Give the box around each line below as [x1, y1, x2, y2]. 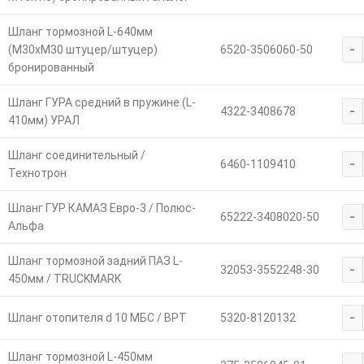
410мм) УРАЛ [7, 113, 80, 127]
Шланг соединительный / [7, 148, 145, 162]
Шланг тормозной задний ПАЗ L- [7, 253, 183, 267]
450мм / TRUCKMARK [7, 271, 121, 285]
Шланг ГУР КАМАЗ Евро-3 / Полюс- [7, 201, 196, 214]
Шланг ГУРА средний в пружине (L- [7, 95, 196, 109]
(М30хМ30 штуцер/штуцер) [7, 42, 158, 56]
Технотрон [7, 166, 67, 180]
